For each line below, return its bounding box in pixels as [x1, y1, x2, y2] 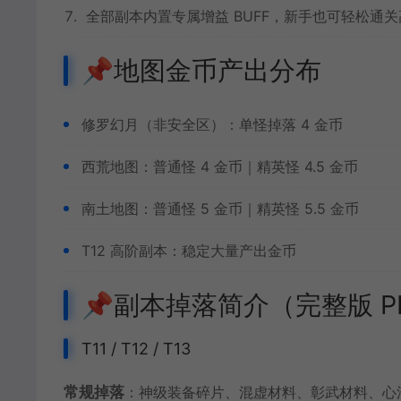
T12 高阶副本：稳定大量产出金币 [81, 242, 296, 260]
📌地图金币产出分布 [81, 55, 321, 86]
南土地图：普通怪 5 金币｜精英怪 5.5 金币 [81, 200, 359, 218]
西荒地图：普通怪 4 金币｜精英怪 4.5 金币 [81, 158, 358, 175]
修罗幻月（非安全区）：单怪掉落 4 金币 [81, 115, 343, 133]
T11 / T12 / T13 [81, 339, 191, 358]
